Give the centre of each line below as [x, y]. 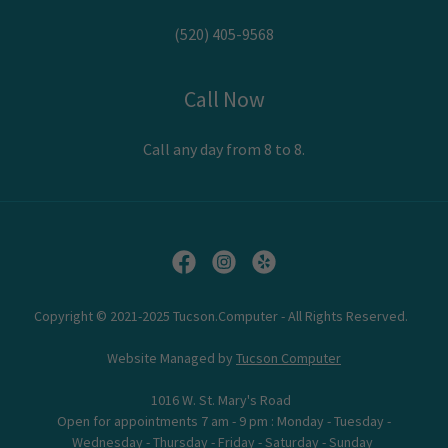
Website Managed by [171, 358]
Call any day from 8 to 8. [224, 149]
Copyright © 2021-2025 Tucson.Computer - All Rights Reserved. [224, 316]
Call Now [224, 99]
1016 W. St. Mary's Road [224, 400]
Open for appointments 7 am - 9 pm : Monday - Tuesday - [224, 421]
